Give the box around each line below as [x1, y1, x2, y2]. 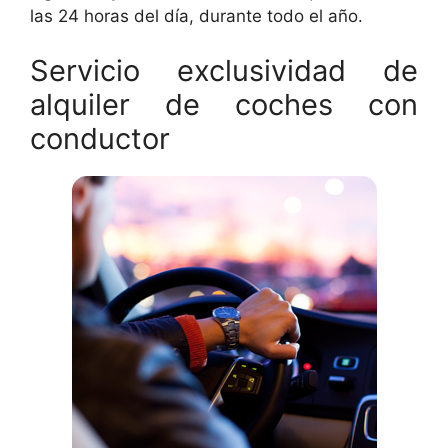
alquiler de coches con [30, 87, 418, 123]
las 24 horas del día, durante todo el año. [30, 5, 363, 26]
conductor [30, 121, 170, 157]
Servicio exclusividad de [30, 53, 418, 89]
